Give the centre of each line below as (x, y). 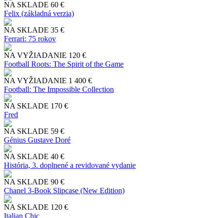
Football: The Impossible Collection (59, 89)
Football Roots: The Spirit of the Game (64, 64)
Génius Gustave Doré (37, 140)
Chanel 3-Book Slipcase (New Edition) (64, 190)
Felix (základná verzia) (39, 13)
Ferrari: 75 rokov (30, 38)
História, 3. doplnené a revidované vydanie (70, 165)
